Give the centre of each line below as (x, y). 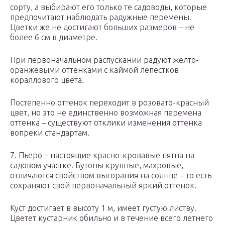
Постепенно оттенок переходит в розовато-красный (109, 103)
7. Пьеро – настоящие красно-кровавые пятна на (102, 155)
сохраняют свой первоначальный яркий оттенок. (103, 186)
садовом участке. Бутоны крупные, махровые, (97, 165)
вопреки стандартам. (50, 133)
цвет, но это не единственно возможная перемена (106, 113)
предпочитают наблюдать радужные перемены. (101, 17)
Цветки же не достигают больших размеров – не (102, 27)
